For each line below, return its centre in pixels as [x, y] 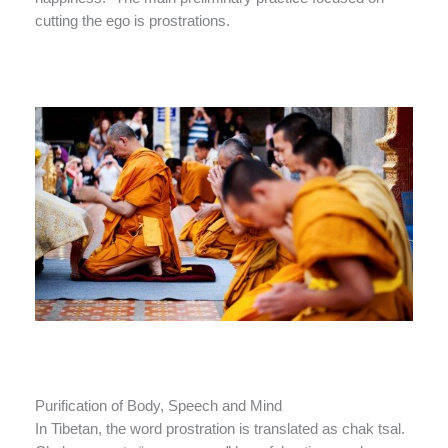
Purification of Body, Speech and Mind [158, 405]
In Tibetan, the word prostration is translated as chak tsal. [220, 428]
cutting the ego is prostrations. [132, 21]
